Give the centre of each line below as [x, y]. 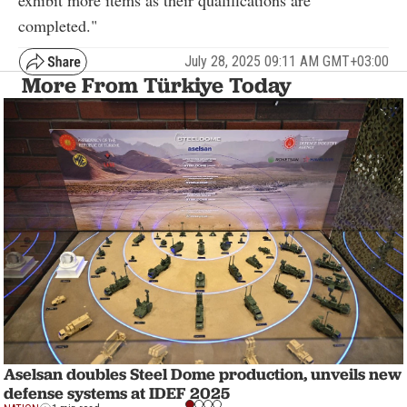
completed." [58, 25]
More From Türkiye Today [157, 84]
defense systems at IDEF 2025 [117, 393]
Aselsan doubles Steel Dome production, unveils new [203, 374]
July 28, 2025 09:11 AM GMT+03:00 [287, 62]
